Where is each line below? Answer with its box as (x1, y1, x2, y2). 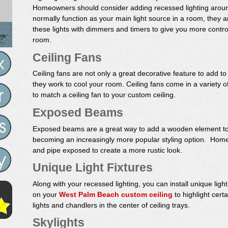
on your (33, 190, 59, 198)
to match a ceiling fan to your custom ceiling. (33, 91, 176, 99)
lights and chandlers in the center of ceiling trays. (33, 201, 190, 209)
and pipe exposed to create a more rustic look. (33, 146, 182, 154)
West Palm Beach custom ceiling (59, 190, 173, 198)
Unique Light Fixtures (33, 161, 153, 175)
